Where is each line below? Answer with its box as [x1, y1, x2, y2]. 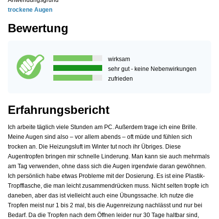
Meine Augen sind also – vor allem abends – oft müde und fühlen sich [8, 133, 192, 140]
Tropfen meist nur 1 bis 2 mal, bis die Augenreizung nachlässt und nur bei [8, 201, 202, 209]
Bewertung [8, 22, 68, 35]
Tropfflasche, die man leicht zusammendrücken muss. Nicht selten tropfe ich [8, 182, 209, 189]
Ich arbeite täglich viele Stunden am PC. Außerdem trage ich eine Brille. [8, 123, 197, 131]
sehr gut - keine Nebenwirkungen [108, 65, 197, 72]
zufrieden [108, 75, 133, 82]
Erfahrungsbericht [8, 103, 109, 116]
